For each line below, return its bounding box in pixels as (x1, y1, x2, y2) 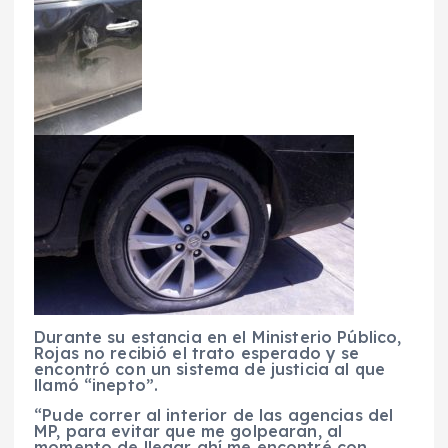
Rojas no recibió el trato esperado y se (34, 342, 360, 363)
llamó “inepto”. (34, 374, 159, 395)
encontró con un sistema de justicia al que (34, 358, 385, 379)
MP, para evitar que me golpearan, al (34, 420, 343, 441)
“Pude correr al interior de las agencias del (34, 404, 394, 425)
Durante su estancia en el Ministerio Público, (34, 326, 402, 347)
